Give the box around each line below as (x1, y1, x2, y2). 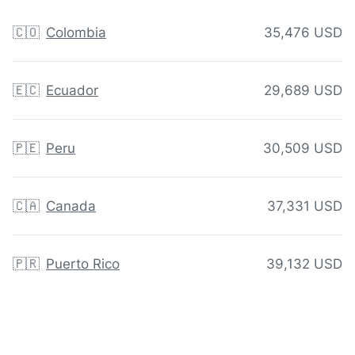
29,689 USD (264, 82, 342, 99)
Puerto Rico (46, 256, 120, 273)
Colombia (46, 25, 106, 41)
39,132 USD (266, 256, 342, 273)
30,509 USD (263, 140, 342, 157)
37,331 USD (267, 198, 342, 215)
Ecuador (46, 82, 98, 99)
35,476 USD (264, 25, 342, 41)
